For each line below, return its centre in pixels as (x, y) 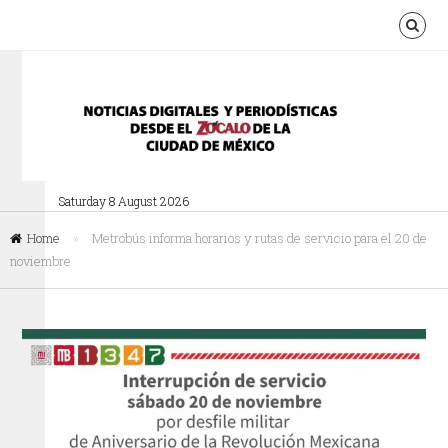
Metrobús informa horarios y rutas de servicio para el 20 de (259, 238)
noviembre (40, 261)
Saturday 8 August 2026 (124, 200)
